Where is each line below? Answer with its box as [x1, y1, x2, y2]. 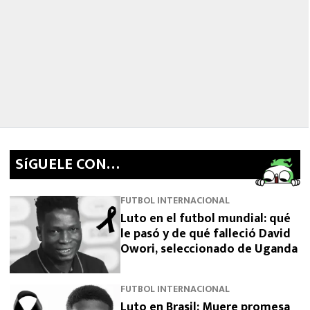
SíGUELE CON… [15, 152, 120, 177]
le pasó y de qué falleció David [120, 224, 291, 244]
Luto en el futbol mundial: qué [120, 208, 291, 229]
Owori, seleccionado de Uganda [120, 239, 298, 259]
